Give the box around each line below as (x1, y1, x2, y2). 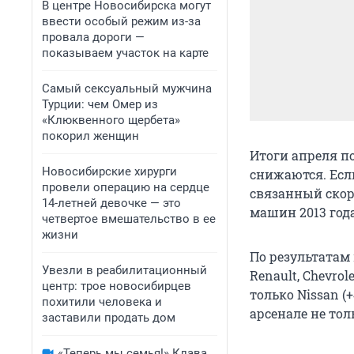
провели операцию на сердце (42, 180, 209, 194)
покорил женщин (42, 129, 139, 143)
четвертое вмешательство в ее (42, 212, 216, 226)
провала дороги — (42, 30, 145, 44)
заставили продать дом (42, 311, 175, 325)
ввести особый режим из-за (42, 14, 201, 28)
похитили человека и (42, 295, 162, 309)
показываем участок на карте (42, 46, 209, 60)
